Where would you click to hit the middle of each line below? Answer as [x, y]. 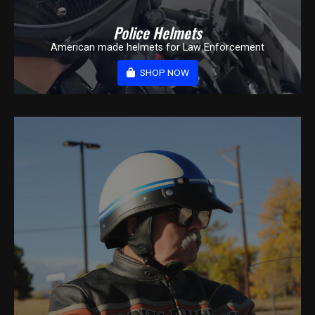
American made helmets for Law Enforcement [157, 48]
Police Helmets [157, 33]
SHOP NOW [163, 73]
